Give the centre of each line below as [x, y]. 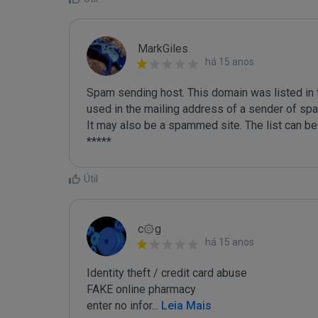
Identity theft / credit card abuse [167, 273]
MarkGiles [163, 49]
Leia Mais [185, 306]
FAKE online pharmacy [141, 289]
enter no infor [119, 306]
